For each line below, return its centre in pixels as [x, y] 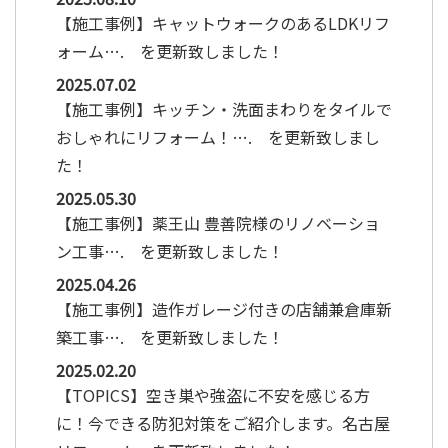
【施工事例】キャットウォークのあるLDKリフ [223, 22]
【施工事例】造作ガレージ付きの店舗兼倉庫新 [224, 308]
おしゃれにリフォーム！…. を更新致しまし [218, 136]
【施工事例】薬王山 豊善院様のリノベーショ [218, 222]
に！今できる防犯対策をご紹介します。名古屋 [223, 422]
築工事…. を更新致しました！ [170, 336]
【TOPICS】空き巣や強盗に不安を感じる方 [213, 394]
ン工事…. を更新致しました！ [170, 250]
